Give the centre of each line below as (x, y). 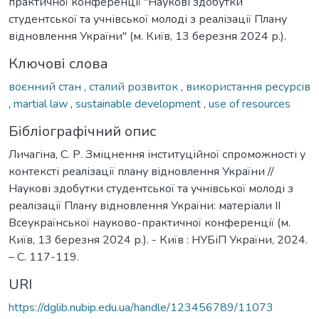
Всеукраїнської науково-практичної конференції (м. (150, 223)
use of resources (250, 104)
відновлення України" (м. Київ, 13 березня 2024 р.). (147, 36)
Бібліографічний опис (82, 131)
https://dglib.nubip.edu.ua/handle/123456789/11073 (141, 307)
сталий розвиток (135, 87)
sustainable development (140, 104)
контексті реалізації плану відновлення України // (141, 171)
